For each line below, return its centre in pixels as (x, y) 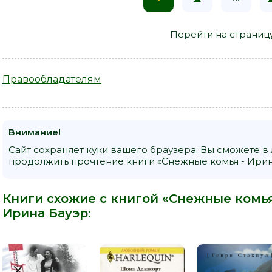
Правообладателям (52, 79)
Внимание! (35, 132)
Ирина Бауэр (45, 213)
